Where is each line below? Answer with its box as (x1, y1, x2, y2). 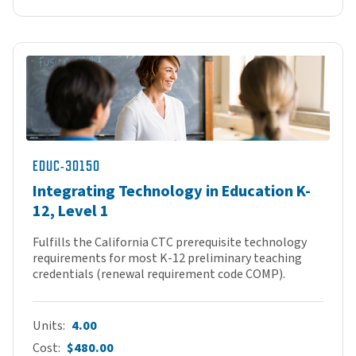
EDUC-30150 (33, 157, 100, 174)
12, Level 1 (33, 199, 109, 222)
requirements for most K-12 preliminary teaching (33, 249, 302, 267)
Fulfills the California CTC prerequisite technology (33, 233, 307, 251)
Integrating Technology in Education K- (33, 180, 311, 203)
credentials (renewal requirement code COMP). (33, 265, 285, 283)
